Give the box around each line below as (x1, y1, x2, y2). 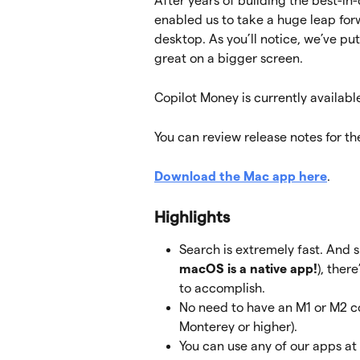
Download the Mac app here (154, 169, 327, 183)
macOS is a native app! (179, 261, 317, 276)
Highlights (154, 207, 230, 226)
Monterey (179, 319, 235, 333)
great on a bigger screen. (154, 51, 303, 66)
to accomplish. (179, 280, 265, 295)
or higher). (238, 319, 297, 333)
